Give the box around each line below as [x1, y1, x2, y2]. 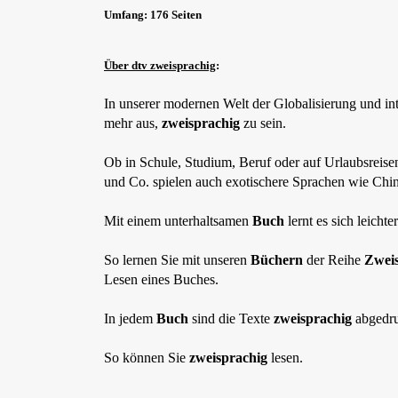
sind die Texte [192, 311, 274, 326]
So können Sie [104, 350, 189, 365]
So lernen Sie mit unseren [104, 252, 251, 267]
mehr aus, [104, 115, 162, 131]
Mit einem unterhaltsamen [104, 213, 252, 228]
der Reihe [306, 252, 364, 267]
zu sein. [243, 115, 286, 131]
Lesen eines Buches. [104, 272, 219, 287]
